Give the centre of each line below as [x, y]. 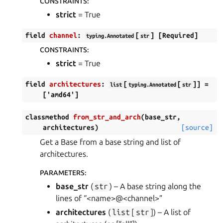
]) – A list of [170, 212]
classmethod [47, 117]
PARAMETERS [62, 173]
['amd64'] [61, 95]
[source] [197, 127]
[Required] [178, 35]
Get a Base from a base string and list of [110, 142]
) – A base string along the [156, 186]
